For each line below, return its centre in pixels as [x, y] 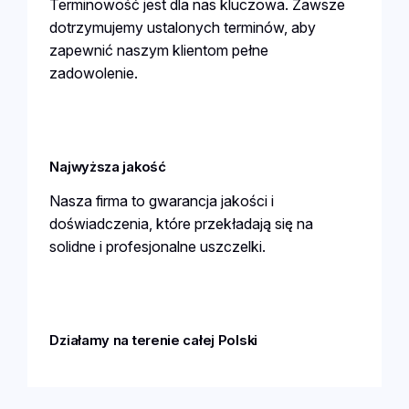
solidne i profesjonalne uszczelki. [158, 247]
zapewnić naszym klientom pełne [159, 50]
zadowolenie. [94, 73]
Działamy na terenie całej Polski [153, 341]
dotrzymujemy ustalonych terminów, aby [183, 27]
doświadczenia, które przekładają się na [182, 224]
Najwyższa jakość [108, 167]
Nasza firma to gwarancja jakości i [162, 201]
